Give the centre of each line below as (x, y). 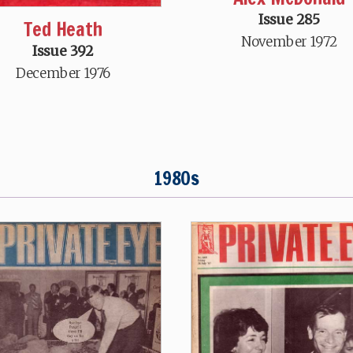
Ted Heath (63, 30)
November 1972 (289, 42)
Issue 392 (63, 52)
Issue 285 (289, 20)
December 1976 (63, 74)
